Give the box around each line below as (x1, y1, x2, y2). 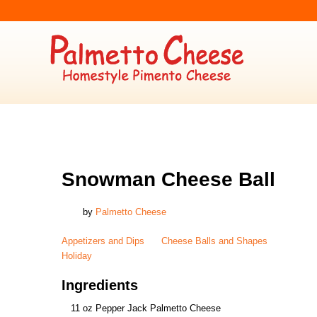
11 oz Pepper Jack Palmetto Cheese (71, 303, 221, 313)
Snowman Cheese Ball (62, 168, 275, 190)
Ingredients (62, 277, 138, 293)
